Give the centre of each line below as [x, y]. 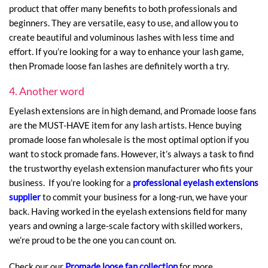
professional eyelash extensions [196, 183]
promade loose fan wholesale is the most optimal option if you [129, 140]
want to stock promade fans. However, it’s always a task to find [131, 154]
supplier [25, 197]
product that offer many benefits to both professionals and [123, 8]
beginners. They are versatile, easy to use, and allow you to [124, 22]
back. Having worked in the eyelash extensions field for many [128, 211]
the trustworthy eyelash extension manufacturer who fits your [131, 168]
